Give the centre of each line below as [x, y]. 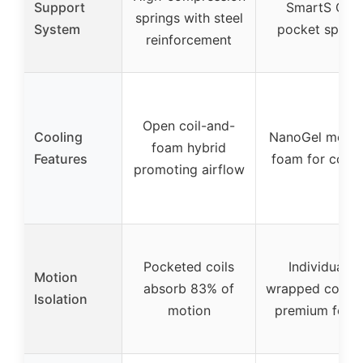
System [57, 30]
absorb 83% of [189, 289]
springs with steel [189, 18]
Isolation [61, 299]
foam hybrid [189, 148]
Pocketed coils [189, 267]
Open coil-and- [189, 126]
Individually [322, 267]
